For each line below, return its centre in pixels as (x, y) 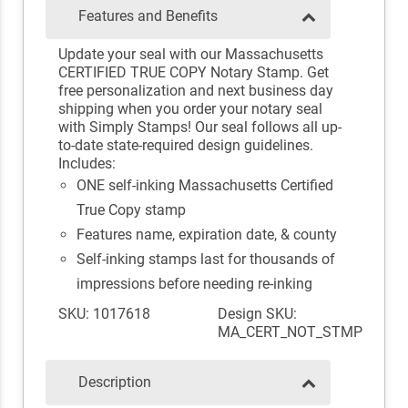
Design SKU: (257, 314)
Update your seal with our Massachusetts (190, 55)
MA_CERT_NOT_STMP (290, 332)
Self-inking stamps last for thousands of (205, 260)
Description (115, 382)
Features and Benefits (148, 16)
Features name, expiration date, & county (206, 235)
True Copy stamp (131, 210)
